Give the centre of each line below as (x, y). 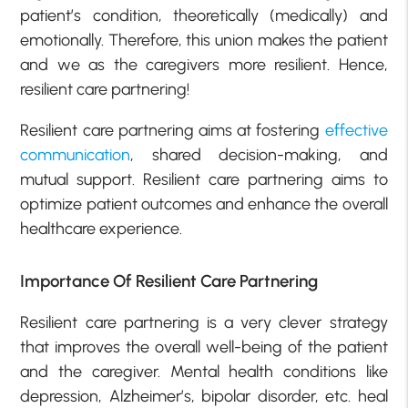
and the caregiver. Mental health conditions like (204, 371)
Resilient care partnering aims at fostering (173, 130)
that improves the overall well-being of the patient (204, 347)
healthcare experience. (102, 228)
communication (76, 154)
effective (356, 130)
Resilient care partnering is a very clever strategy (204, 322)
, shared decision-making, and (259, 154)
